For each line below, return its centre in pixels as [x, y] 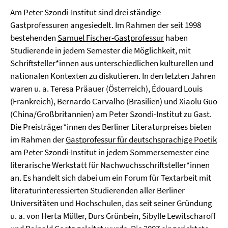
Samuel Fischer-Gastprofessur [111, 38]
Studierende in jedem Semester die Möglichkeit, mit [101, 50]
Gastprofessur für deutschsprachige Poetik [141, 139]
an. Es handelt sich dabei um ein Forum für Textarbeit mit [111, 178]
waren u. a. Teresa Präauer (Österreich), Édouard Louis [106, 89]
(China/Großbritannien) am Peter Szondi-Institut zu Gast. [111, 114]
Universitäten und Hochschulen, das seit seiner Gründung [111, 203]
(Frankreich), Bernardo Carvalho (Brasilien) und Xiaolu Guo [114, 101]
